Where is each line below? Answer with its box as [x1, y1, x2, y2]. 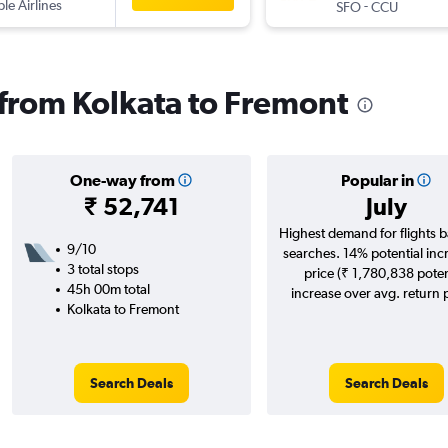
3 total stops [66, 261, 139, 278]
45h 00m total [66, 281, 150, 298]
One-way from [69, 171, 175, 190]
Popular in [340, 171, 414, 190]
